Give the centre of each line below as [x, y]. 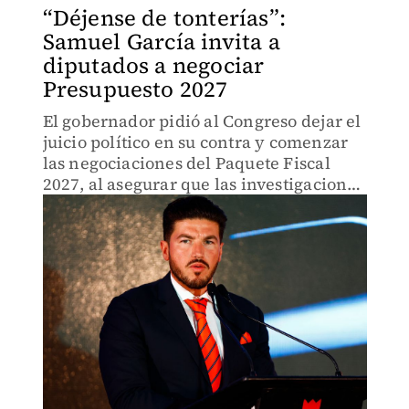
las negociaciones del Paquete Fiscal [186, 163]
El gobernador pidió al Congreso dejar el [202, 121]
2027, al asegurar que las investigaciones [203, 184]
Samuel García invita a [161, 42]
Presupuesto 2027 [135, 89]
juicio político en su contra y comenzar [195, 142]
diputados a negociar [153, 65]
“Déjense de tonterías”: [164, 18]
